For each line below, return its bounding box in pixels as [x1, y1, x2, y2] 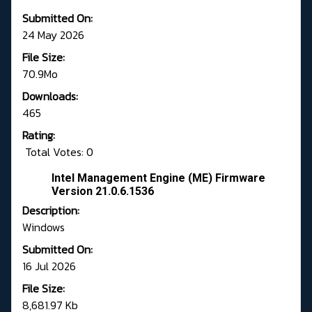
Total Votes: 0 [22, 143, 93, 161]
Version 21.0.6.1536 [52, 185, 154, 198]
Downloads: [22, 88, 78, 105]
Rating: [22, 127, 55, 144]
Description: [22, 202, 79, 219]
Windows [22, 219, 65, 236]
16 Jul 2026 [22, 258, 76, 275]
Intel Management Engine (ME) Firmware [52, 171, 265, 185]
